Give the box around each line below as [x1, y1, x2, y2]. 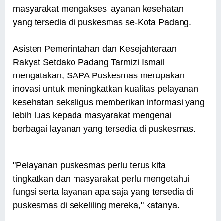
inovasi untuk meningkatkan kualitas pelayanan [13, 84, 199, 94]
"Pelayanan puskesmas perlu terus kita [13, 160, 166, 171]
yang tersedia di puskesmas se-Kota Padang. [13, 17, 192, 28]
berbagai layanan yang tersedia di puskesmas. [13, 124, 196, 134]
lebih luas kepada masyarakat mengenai [13, 110, 172, 121]
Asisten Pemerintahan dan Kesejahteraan [13, 44, 177, 54]
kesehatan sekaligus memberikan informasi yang [13, 97, 205, 108]
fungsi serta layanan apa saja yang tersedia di [13, 187, 194, 197]
